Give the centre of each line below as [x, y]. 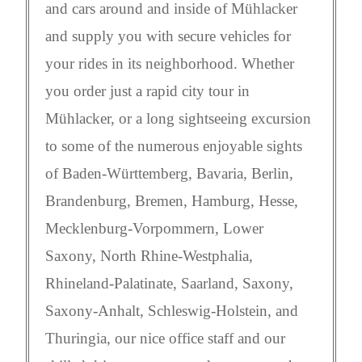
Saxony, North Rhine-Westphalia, [149, 256]
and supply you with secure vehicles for [168, 36]
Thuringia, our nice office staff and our [165, 339]
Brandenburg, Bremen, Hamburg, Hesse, [172, 201]
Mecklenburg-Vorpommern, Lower [154, 229]
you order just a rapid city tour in [147, 91]
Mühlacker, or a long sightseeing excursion [178, 119]
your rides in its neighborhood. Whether [170, 64]
